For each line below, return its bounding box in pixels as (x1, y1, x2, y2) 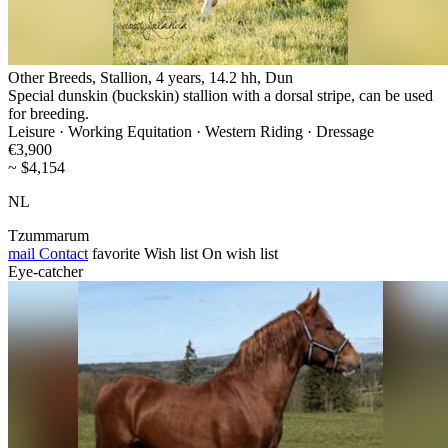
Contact (35, 244, 88, 262)
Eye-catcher (8, 262, 83, 280)
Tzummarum (8, 226, 89, 244)
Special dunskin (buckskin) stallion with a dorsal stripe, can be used (8, 86, 433, 104)
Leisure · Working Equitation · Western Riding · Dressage (8, 122, 374, 140)
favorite (92, 244, 140, 262)
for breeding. (8, 104, 89, 122)
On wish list (202, 244, 278, 262)
